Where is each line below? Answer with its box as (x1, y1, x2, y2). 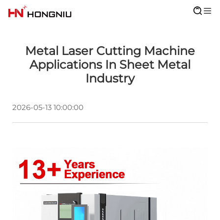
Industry (85, 71, 135, 85)
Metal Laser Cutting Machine (25, 44, 195, 58)
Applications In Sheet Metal (29, 57, 191, 72)
